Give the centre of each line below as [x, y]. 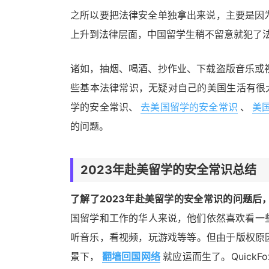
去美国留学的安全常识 [189, 107]
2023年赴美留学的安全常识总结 [168, 170]
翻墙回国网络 [131, 256]
